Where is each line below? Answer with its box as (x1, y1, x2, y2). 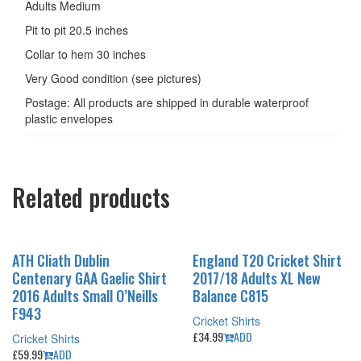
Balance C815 (193, 284, 268, 306)
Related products (12, 178, 170, 215)
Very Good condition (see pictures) (25, 69, 201, 86)
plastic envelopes (25, 110, 113, 127)
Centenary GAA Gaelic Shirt (12, 267, 167, 288)
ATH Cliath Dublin (12, 249, 110, 271)
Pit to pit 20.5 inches (25, 21, 128, 38)
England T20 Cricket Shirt (193, 249, 342, 271)
